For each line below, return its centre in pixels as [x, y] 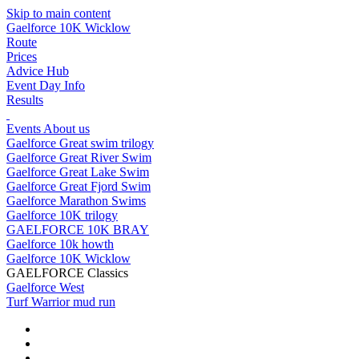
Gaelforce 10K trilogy [62, 215]
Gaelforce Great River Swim [79, 157]
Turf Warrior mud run [61, 302]
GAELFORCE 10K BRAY [78, 230]
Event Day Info [46, 85]
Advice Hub [38, 71]
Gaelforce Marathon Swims [76, 201]
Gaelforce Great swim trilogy [80, 143]
